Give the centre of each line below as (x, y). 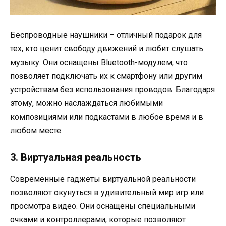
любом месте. (36, 130)
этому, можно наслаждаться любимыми (87, 103)
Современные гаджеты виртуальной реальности (103, 179)
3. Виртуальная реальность (76, 158)
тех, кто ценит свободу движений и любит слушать (107, 48)
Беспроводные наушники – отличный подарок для (106, 35)
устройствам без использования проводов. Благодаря (112, 89)
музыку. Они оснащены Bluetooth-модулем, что (99, 62)
